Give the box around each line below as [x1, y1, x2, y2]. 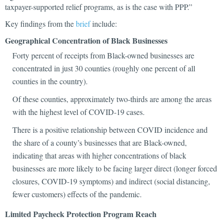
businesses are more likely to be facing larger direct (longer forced [12, 163, 217, 173]
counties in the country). [12, 76, 88, 86]
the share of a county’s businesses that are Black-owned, [12, 137, 187, 148]
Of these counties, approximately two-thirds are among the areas [12, 94, 212, 104]
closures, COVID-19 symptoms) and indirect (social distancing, [12, 176, 210, 186]
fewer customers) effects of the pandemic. [12, 189, 142, 199]
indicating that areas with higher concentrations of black [12, 150, 186, 161]
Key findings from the [5, 18, 76, 29]
